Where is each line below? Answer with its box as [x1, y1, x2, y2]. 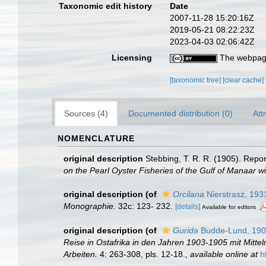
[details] [175, 202, 200, 211]
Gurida [173, 225, 198, 235]
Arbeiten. [64, 249, 97, 259]
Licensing [112, 53, 153, 62]
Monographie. [64, 201, 116, 211]
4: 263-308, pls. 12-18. [97, 249, 185, 259]
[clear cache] [223, 76, 264, 84]
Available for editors [202, 204, 256, 210]
